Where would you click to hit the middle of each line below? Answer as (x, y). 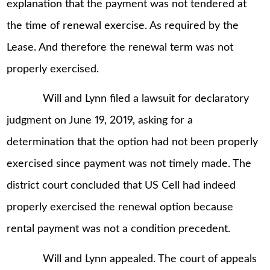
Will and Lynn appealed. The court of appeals (132, 259)
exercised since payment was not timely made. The (129, 164)
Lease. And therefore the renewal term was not (120, 47)
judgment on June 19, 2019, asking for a (100, 121)
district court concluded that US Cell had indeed (121, 186)
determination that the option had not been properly (133, 143)
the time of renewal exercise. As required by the (123, 26)
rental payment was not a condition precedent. (119, 229)
